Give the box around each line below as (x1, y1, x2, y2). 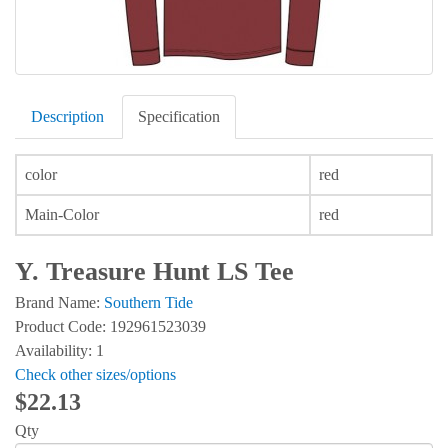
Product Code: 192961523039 (15, 317, 206, 335)
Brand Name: (15, 293, 104, 311)
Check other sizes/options (15, 365, 176, 383)
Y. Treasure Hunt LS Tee (15, 257, 294, 286)
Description (31, 108, 104, 125)
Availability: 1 (15, 341, 104, 359)
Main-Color (25, 206, 99, 223)
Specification (138, 108, 220, 125)
